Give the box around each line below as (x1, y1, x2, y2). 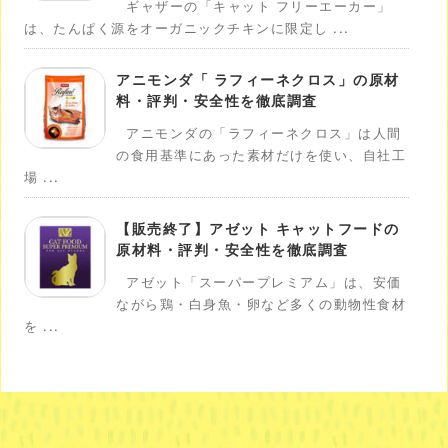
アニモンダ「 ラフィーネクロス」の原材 (116, 69, 400, 90)
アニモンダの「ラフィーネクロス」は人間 (126, 123, 402, 143)
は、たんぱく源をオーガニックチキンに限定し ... (24, 18, 350, 38)
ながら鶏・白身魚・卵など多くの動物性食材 (116, 294, 406, 314)
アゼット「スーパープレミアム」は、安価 (126, 272, 402, 292)
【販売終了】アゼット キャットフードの (116, 218, 400, 239)
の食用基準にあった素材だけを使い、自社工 (116, 145, 406, 165)
